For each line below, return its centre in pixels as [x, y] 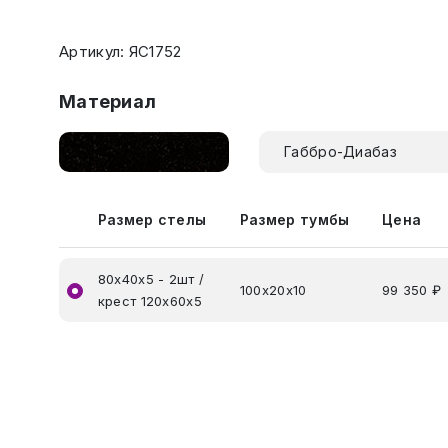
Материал [108, 101]
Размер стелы [152, 219]
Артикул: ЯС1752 [120, 51]
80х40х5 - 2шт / [151, 279]
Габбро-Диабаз [340, 151]
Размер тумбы [294, 219]
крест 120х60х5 [149, 301]
